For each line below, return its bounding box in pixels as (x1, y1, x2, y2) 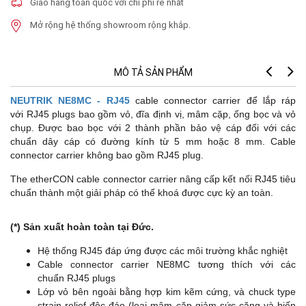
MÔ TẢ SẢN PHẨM (113, 66, 193, 79)
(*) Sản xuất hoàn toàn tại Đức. (10, 221, 154, 233)
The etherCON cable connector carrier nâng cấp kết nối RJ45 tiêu (10, 173, 296, 185)
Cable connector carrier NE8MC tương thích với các (38, 259, 296, 270)
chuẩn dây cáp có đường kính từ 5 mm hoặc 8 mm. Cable (10, 136, 296, 148)
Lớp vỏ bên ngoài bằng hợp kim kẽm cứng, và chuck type (38, 286, 296, 298)
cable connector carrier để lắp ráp (129, 95, 296, 107)
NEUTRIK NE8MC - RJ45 (10, 95, 130, 107)
